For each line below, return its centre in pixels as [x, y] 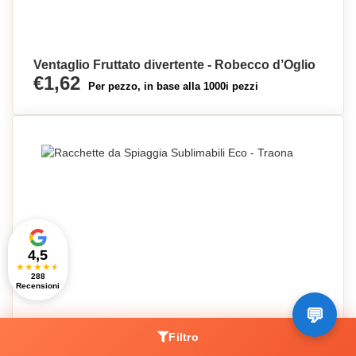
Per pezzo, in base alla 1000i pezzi [173, 86]
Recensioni [38, 286]
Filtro [184, 337]
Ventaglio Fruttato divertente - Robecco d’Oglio [174, 65]
